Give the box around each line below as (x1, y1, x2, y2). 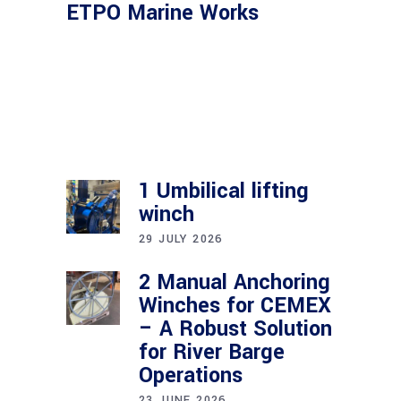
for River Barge (139, 337, 285, 367)
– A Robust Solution (139, 314, 332, 344)
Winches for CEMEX (139, 291, 331, 320)
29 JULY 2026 (139, 231, 223, 247)
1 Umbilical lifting (139, 176, 309, 206)
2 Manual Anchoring (139, 268, 330, 297)
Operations (139, 361, 243, 390)
